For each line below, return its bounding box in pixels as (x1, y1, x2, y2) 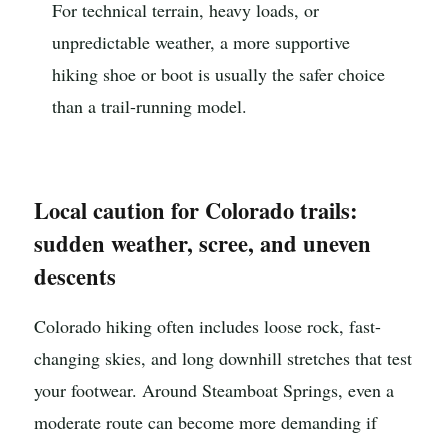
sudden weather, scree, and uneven (34, 227, 371, 261)
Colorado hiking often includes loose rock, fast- (34, 314, 381, 339)
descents (34, 260, 116, 294)
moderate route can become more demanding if (34, 410, 377, 435)
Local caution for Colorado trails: (34, 194, 358, 228)
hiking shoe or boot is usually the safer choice (52, 62, 385, 87)
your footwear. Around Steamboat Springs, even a (34, 378, 394, 403)
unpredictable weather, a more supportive (52, 30, 350, 55)
